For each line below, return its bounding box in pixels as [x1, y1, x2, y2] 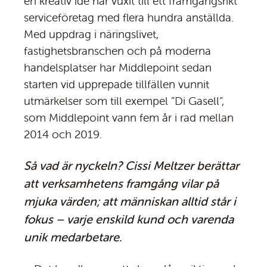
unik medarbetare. [24, 229, 122, 245]
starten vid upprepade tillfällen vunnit [24, 77, 209, 92]
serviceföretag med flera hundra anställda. [24, 10, 234, 25]
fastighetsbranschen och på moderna [24, 44, 211, 58]
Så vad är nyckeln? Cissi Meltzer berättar [24, 158, 239, 173]
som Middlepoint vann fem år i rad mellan [24, 110, 234, 125]
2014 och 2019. [24, 127, 102, 142]
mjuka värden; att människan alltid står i [24, 194, 236, 209]
